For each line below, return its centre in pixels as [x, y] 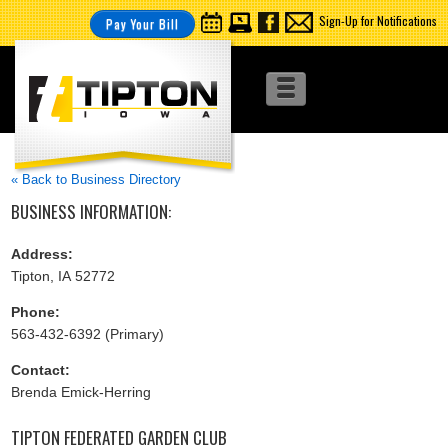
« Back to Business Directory [96, 179]
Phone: [36, 311]
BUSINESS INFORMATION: [91, 211]
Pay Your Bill [142, 23]
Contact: [41, 369]
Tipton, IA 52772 [63, 275]
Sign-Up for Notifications [377, 20]
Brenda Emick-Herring [81, 391]
